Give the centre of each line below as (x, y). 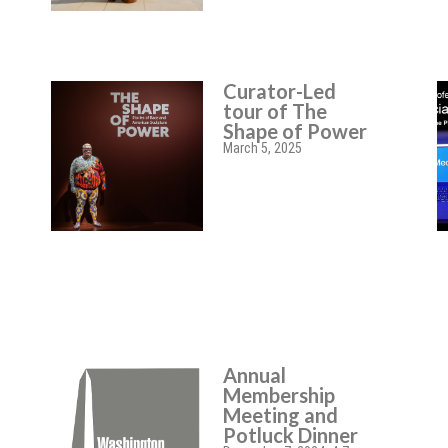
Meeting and (281, 415)
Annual (255, 375)
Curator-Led (280, 91)
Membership (279, 395)
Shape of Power (295, 131)
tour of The (275, 111)
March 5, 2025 (263, 148)
